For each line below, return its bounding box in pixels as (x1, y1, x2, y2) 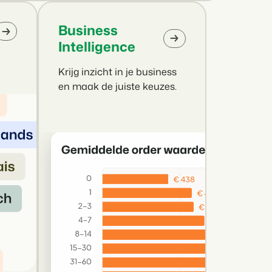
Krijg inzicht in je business (58, 65, 177, 79)
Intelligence (58, 37, 136, 56)
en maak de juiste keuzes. (58, 80, 177, 93)
